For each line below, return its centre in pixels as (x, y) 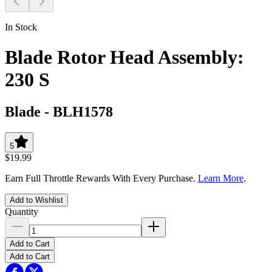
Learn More (221, 178)
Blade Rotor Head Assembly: (124, 57)
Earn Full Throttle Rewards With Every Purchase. (101, 178)
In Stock (21, 27)
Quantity (22, 211)
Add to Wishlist (36, 200)
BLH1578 (83, 111)
